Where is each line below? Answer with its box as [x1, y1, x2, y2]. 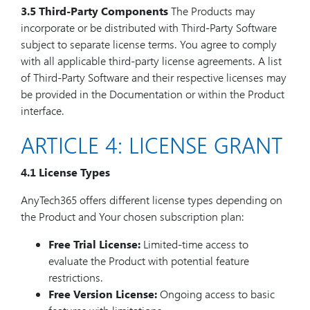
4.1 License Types [21, 165, 110, 179]
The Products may [168, 3, 255, 18]
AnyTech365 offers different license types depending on [21, 192, 282, 207]
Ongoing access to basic [157, 286, 275, 301]
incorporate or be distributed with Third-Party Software [21, 20, 277, 35]
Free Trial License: [48, 237, 140, 251]
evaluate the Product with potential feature [48, 253, 249, 268]
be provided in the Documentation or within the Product [21, 86, 284, 101]
